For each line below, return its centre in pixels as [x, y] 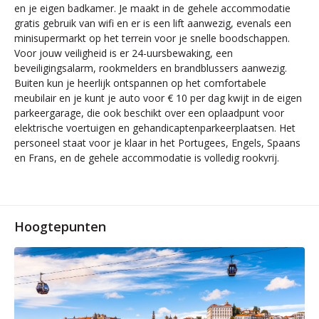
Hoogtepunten [60, 226]
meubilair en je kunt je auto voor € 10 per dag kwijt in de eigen [158, 98]
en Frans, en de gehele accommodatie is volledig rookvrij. [147, 158]
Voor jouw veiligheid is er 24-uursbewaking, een [124, 53]
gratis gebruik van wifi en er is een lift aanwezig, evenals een [153, 23]
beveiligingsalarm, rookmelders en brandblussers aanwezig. [151, 68]
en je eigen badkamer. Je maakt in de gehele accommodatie [152, 8]
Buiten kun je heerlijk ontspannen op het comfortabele [140, 83]
